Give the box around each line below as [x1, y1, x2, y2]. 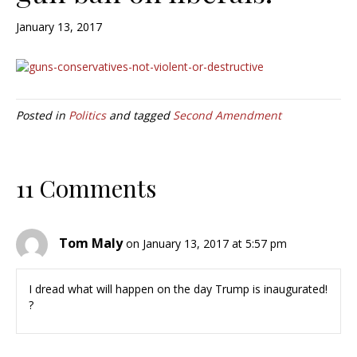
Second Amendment [173, 108, 281, 124]
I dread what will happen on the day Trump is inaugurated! [29, 281, 328, 297]
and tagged [106, 108, 173, 124]
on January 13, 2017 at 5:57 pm [126, 236, 287, 252]
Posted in [16, 108, 69, 124]
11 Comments [16, 172, 156, 205]
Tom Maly [59, 234, 123, 253]
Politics [69, 108, 106, 124]
